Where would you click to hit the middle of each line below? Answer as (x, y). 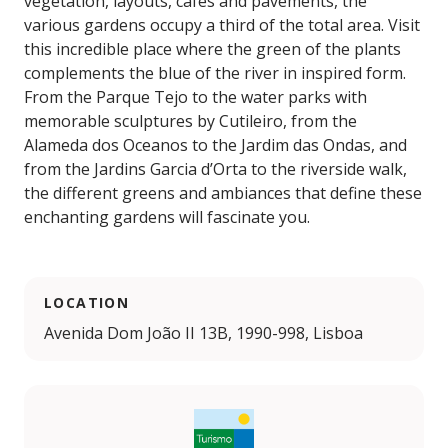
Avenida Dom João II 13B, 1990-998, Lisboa (203, 333)
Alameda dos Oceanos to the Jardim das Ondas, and (215, 145)
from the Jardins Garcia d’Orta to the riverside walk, (215, 169)
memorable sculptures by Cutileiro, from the (190, 121)
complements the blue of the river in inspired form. (215, 73)
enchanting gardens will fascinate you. (167, 217)
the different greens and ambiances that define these (223, 193)
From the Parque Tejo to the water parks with (195, 97)
